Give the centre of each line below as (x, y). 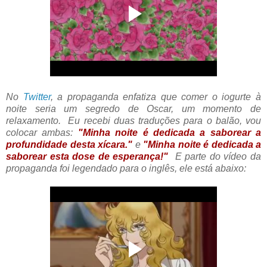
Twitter (37, 97)
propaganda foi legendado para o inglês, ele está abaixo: (126, 169)
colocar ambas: (42, 133)
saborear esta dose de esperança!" (87, 157)
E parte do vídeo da (215, 157)
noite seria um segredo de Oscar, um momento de (133, 109)
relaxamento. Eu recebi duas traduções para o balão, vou (133, 121)
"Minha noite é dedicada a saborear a (169, 133)
